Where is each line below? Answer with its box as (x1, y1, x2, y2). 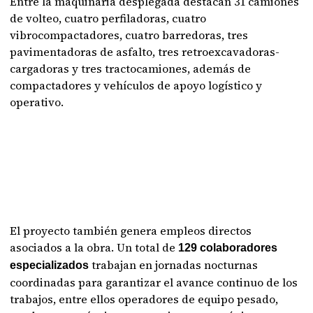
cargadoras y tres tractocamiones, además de (10, 61, 252, 76)
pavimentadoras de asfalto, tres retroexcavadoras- (10, 44, 280, 59)
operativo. (10, 94, 64, 110)
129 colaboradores (178, 242, 278, 254)
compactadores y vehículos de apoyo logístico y (10, 78, 263, 93)
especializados (10, 259, 92, 271)
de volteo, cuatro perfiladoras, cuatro (10, 10, 207, 26)
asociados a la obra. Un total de (10, 240, 179, 255)
